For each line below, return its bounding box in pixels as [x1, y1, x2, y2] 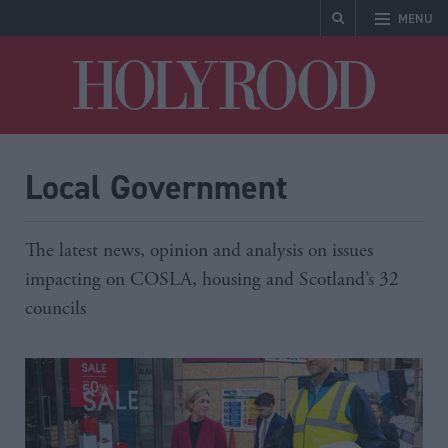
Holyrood [375, 60, 431, 77]
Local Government [25, 164, 287, 209]
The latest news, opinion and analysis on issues [25, 238, 373, 263]
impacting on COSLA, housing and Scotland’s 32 [25, 267, 399, 292]
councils [25, 296, 86, 321]
